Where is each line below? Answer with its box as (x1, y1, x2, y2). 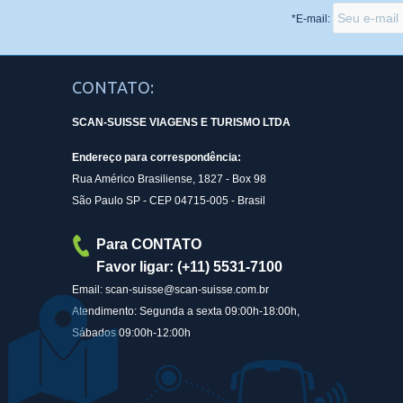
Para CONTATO (96, 236, 201, 252)
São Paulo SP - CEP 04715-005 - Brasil (72, 193, 265, 207)
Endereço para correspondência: (72, 150, 241, 164)
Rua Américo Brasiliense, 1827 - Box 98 (72, 172, 266, 185)
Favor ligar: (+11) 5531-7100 (96, 258, 282, 274)
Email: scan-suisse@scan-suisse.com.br (72, 282, 269, 296)
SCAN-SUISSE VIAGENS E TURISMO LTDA (72, 115, 291, 129)
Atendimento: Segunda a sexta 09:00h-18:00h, (72, 304, 300, 318)
